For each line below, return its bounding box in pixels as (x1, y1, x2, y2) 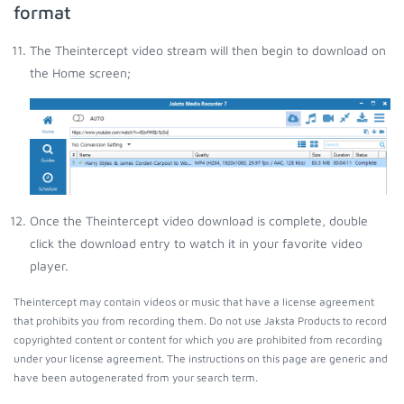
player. (30, 258, 69, 274)
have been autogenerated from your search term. (14, 372, 258, 384)
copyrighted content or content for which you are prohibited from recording (14, 334, 382, 346)
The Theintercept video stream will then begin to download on (30, 41, 386, 58)
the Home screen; (30, 64, 131, 80)
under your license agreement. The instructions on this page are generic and (14, 353, 388, 365)
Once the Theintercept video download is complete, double (30, 213, 368, 229)
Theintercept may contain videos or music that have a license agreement (14, 296, 374, 308)
